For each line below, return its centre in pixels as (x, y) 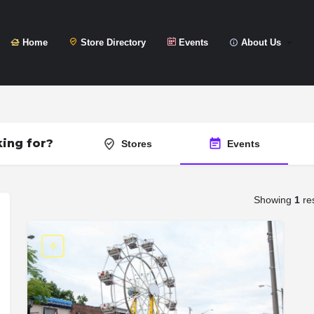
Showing (274, 200)
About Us (260, 42)
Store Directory (112, 42)
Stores (137, 143)
